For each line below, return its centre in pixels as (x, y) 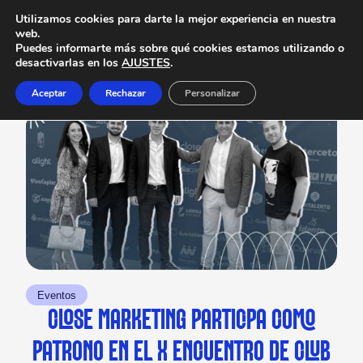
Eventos (57, 295)
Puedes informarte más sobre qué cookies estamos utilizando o (180, 48)
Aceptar (49, 93)
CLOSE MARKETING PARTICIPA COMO (181, 321)
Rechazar (126, 93)
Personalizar (212, 93)
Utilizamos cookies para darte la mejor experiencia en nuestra (176, 19)
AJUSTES (146, 63)
